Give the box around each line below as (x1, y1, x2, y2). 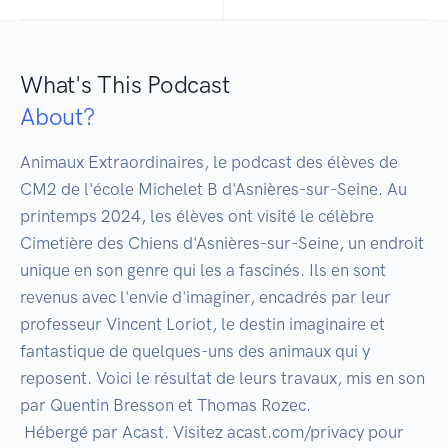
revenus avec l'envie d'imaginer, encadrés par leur (20, 287, 391, 308)
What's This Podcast (20, 70, 230, 100)
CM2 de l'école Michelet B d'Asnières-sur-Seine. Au (20, 179, 407, 200)
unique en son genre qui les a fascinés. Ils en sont (20, 260, 386, 281)
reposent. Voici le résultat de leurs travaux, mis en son (20, 368, 425, 389)
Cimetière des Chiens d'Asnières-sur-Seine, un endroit (20, 233, 424, 254)
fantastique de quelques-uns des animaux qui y (20, 341, 370, 362)
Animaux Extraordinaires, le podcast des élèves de (20, 152, 398, 173)
